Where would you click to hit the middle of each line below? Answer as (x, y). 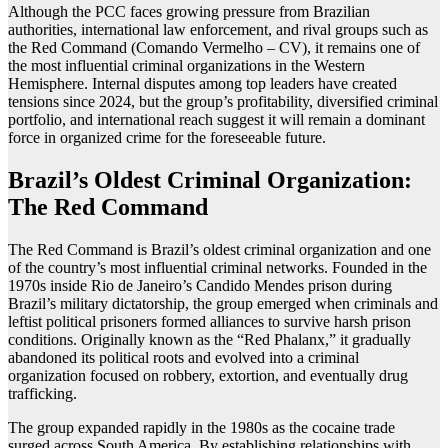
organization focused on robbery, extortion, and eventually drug (208, 375)
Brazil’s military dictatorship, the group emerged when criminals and (223, 303)
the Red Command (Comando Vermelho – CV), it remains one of (214, 47)
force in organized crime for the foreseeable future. (169, 137)
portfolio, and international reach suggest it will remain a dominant (216, 119)
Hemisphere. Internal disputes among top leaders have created (202, 83)
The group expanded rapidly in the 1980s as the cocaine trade (201, 427)
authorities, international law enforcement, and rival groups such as (218, 29)
